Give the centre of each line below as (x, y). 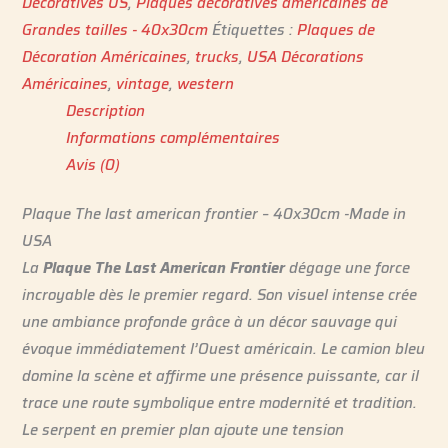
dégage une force (348, 267)
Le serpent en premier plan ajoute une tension (183, 429)
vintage (143, 83)
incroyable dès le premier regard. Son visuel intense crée (220, 294)
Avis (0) (93, 164)
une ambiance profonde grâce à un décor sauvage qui (210, 321)
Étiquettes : (255, 29)
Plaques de (336, 29)
